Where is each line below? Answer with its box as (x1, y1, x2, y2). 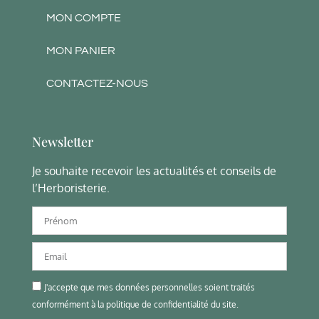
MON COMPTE (46, 12, 121, 24)
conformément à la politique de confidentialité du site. (32, 298, 239, 310)
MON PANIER (46, 45, 115, 57)
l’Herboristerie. (32, 181, 110, 196)
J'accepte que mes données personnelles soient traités (44, 281, 255, 293)
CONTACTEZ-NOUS (46, 78, 148, 90)
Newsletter (32, 133, 93, 151)
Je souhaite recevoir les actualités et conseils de (32, 164, 276, 179)
